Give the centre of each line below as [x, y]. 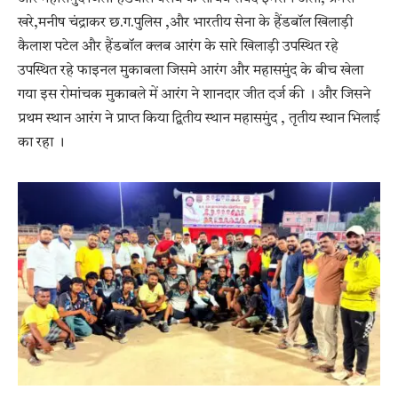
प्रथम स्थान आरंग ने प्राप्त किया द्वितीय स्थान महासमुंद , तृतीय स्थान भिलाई [199, 119]
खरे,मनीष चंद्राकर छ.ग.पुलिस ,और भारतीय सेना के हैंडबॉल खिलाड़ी [185, 23]
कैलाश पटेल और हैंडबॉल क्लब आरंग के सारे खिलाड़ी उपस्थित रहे [178, 47]
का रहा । [41, 143]
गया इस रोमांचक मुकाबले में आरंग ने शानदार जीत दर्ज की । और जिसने [194, 95]
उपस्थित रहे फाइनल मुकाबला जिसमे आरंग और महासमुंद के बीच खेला [191, 71]
